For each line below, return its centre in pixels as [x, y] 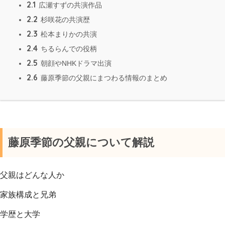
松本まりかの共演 [68, 34]
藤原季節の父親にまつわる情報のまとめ [103, 78]
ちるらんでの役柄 [68, 49]
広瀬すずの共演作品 [69, 5]
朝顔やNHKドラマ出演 [75, 64]
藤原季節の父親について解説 [81, 143]
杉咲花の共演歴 [64, 20]
